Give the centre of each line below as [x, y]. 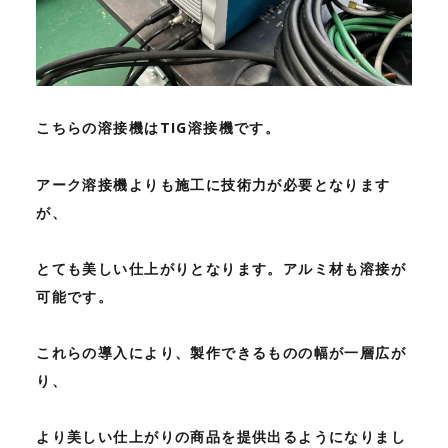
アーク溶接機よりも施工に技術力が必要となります [213, 184]
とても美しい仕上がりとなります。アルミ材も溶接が [221, 268]
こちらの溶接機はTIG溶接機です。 [158, 128]
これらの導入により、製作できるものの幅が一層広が [221, 353]
